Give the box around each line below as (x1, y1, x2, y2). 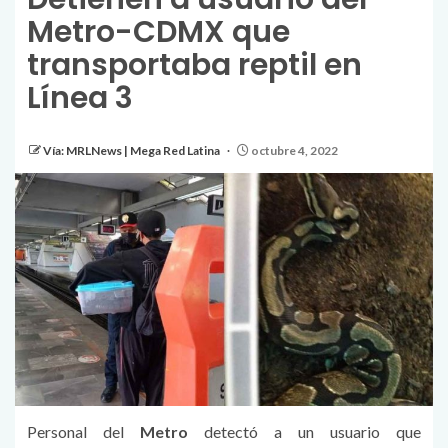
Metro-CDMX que (27, 11, 290, 54)
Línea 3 (27, 77, 133, 120)
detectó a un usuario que (204, 422, 421, 442)
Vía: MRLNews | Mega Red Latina (43, 143, 222, 159)
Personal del (27, 422, 140, 442)
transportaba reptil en (27, 44, 362, 87)
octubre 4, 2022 (249, 143, 338, 159)
